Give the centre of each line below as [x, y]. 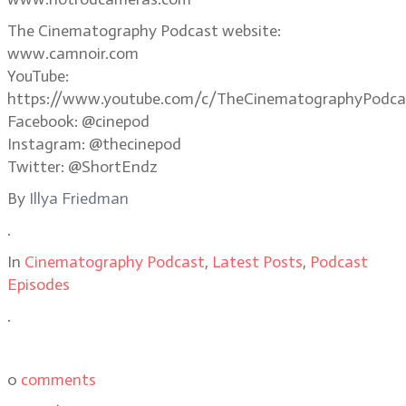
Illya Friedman [79, 198]
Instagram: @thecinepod [94, 144]
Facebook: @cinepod [78, 121]
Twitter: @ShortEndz [82, 167]
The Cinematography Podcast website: [144, 31]
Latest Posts [257, 262]
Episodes [39, 285]
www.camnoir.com [73, 53]
